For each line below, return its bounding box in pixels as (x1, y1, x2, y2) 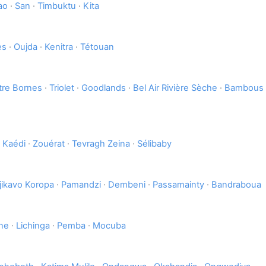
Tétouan (80, 42, 114, 53)
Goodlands (81, 83, 126, 94)
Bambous (224, 83, 264, 94)
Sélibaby (137, 138, 172, 150)
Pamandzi (61, 179, 101, 191)
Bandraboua (211, 179, 261, 191)
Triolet (49, 83, 74, 94)
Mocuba (93, 220, 126, 232)
